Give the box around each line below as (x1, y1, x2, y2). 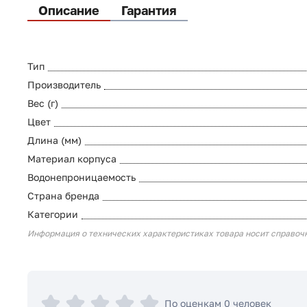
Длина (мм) (27, 134, 82, 147)
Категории (27, 208, 78, 221)
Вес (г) (27, 97, 58, 110)
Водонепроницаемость (27, 171, 136, 184)
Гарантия (121, 3, 177, 19)
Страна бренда (27, 190, 99, 202)
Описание (38, 3, 99, 19)
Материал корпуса (27, 153, 116, 165)
